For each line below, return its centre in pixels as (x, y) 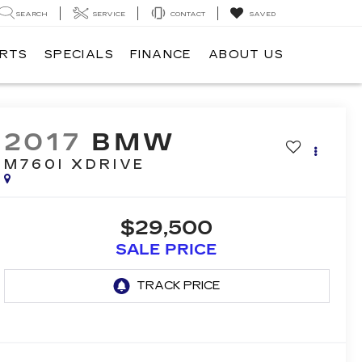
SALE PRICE (167, 250)
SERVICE (109, 14)
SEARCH (32, 14)
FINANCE (161, 55)
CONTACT (188, 14)
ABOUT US (246, 55)
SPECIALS (79, 55)
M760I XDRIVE (75, 165)
